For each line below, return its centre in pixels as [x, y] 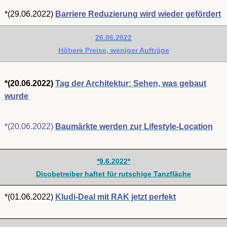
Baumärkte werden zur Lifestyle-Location [134, 126]
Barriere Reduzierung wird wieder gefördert [138, 14]
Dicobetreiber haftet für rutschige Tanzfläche [113, 174]
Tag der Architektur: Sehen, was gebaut [131, 83]
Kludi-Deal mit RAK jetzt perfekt [116, 197]
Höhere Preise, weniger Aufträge [113, 50]
